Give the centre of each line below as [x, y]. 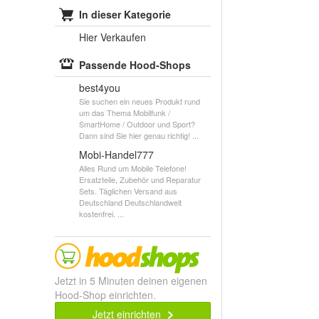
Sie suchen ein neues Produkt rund [140, 101]
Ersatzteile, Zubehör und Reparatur [140, 179]
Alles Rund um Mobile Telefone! [133, 168]
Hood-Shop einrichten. [105, 295]
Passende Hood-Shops [135, 65]
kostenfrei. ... [101, 214]
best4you [100, 88]
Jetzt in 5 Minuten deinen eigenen [131, 281]
